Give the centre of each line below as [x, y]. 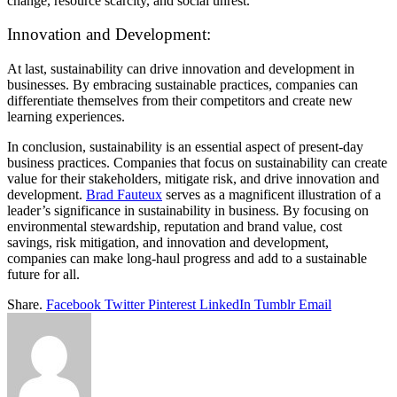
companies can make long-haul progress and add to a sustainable [187, 259]
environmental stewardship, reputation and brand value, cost [175, 227]
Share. [25, 305]
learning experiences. [66, 117]
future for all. [43, 275]
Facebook [74, 305]
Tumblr [275, 305]
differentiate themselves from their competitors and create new [180, 101]
